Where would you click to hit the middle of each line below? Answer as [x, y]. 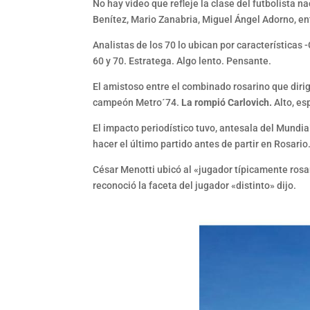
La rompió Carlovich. [227, 103]
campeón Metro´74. [137, 103]
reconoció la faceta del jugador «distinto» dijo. [195, 186]
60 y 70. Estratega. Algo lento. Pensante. [182, 61]
